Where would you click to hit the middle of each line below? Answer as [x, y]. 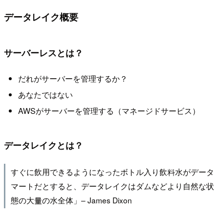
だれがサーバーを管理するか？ [73, 78]
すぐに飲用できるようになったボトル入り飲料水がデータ [112, 172]
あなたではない [45, 94]
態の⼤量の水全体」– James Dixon [71, 200]
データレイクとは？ [44, 145]
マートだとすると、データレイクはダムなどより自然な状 [112, 186]
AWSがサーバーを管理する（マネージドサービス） [109, 111]
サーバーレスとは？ [44, 53]
